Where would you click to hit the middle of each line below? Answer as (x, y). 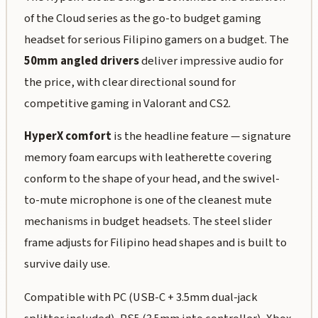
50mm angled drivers (81, 61)
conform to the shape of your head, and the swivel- (152, 179)
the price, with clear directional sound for (130, 82)
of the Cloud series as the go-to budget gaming (142, 18)
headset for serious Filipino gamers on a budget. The (156, 39)
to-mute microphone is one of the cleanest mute (148, 201)
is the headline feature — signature (201, 137)
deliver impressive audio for (211, 61)
